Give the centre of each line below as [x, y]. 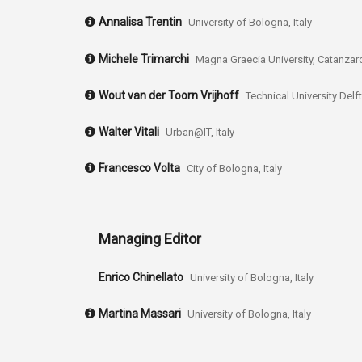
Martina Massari [140, 313]
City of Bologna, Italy [234, 168]
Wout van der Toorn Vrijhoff [169, 95]
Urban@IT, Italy [200, 132]
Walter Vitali [129, 131]
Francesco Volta [139, 168]
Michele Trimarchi [144, 59]
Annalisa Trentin [140, 22]
